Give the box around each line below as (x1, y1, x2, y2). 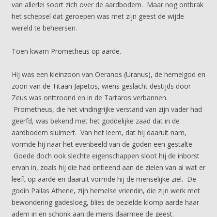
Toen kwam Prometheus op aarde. (12, 46, 121, 56)
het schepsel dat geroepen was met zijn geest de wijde (12, 12, 184, 21)
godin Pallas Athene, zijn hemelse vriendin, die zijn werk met (12, 186, 200, 195)
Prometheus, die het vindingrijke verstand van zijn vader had (12, 105, 202, 114)
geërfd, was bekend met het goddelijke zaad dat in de (12, 116, 180, 125)
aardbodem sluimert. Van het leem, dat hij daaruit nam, (12, 128, 186, 137)
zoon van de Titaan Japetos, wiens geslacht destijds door (12, 81, 191, 91)
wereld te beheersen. (12, 23, 77, 32)
